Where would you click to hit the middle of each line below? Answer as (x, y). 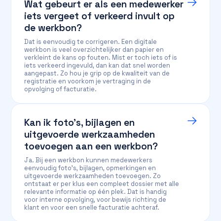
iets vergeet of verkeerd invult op (100, 16)
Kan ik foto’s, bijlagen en (80, 123)
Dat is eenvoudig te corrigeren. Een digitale (91, 42)
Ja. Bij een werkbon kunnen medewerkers (89, 160)
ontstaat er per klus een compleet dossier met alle (102, 184)
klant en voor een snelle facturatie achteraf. (92, 207)
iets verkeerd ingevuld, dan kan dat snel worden (97, 65)
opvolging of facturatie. (61, 89)
